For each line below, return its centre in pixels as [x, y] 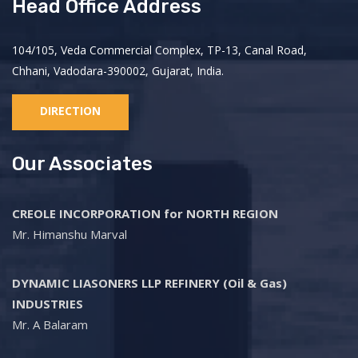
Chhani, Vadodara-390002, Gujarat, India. [118, 71]
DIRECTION [70, 111]
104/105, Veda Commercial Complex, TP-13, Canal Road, [159, 50]
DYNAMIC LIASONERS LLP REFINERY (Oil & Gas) [149, 283]
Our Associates [82, 164]
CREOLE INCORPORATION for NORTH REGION [145, 214]
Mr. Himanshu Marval [70, 235]
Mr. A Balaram [50, 325]
